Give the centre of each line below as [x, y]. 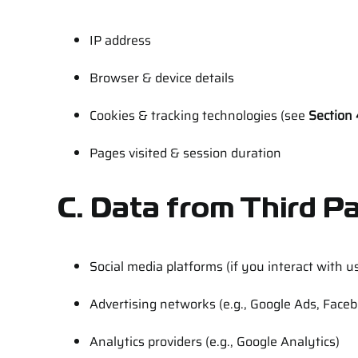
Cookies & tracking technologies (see [199, 115]
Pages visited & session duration [185, 153]
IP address [120, 40]
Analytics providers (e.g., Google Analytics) [214, 341]
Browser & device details [161, 78]
